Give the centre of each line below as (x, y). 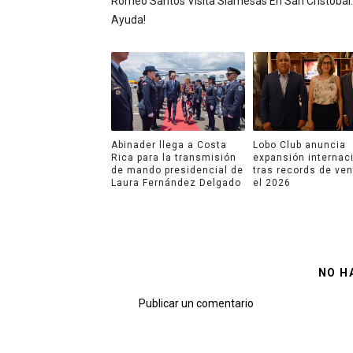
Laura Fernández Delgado (176, 182)
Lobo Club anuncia (299, 145)
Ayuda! (128, 20)
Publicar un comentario (196, 303)
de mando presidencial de (177, 170)
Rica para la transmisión (173, 157)
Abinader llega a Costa (169, 145)
